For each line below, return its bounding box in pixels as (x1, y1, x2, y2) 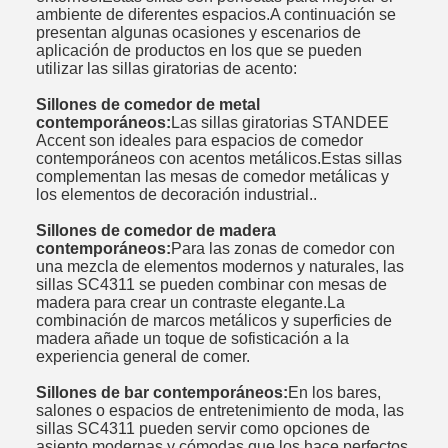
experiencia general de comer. (36, 347, 250, 365)
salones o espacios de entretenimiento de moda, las (36, 401, 404, 419)
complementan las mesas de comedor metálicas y (36, 167, 389, 185)
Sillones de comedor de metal (36, 95, 260, 113)
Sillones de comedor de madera (36, 221, 276, 239)
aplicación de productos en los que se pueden (36, 41, 362, 59)
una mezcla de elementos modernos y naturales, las (36, 257, 404, 275)
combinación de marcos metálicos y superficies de (36, 311, 392, 329)
